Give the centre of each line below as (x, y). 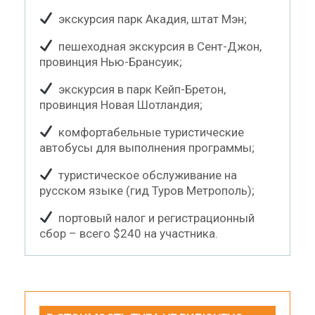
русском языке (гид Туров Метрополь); (147, 190)
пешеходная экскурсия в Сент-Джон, (157, 46)
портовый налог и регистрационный (154, 218)
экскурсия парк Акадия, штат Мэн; (150, 19)
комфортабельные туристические (149, 132)
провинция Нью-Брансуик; (111, 62)
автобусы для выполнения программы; (147, 147)
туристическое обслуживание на (145, 175)
